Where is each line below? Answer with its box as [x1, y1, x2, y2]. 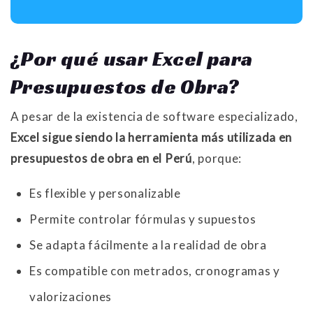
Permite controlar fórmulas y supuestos [29, 212, 256, 227]
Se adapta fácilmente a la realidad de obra [29, 238, 267, 253]
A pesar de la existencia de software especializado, [10, 109, 298, 124]
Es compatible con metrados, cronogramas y [29, 263, 280, 279]
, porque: [191, 151, 242, 166]
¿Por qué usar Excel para [10, 46, 253, 72]
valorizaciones [29, 289, 112, 305]
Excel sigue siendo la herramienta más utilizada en [10, 130, 293, 145]
